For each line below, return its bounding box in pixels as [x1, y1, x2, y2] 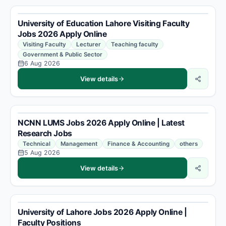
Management [61, 140, 97, 147]
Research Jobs [18, 129, 72, 138]
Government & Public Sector [23, 51, 102, 58]
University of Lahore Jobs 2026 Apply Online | [18, 207, 187, 217]
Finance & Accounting [107, 140, 169, 147]
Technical [23, 140, 50, 147]
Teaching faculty [111, 41, 158, 48]
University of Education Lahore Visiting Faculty [18, 19, 190, 28]
